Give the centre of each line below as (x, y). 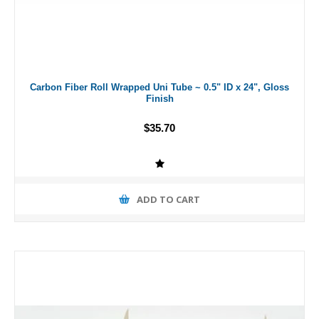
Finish (159, 99)
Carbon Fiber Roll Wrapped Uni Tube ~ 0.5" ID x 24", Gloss (159, 88)
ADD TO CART (168, 199)
